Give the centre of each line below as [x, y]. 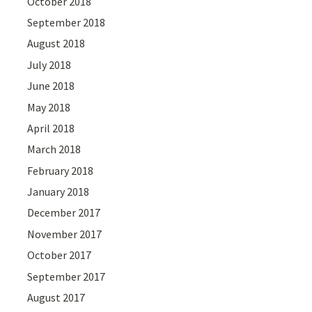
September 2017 [67, 276]
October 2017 [60, 255]
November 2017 [65, 234]
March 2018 [54, 149]
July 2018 [49, 64]
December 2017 [64, 213]
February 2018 [61, 170]
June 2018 [51, 86]
